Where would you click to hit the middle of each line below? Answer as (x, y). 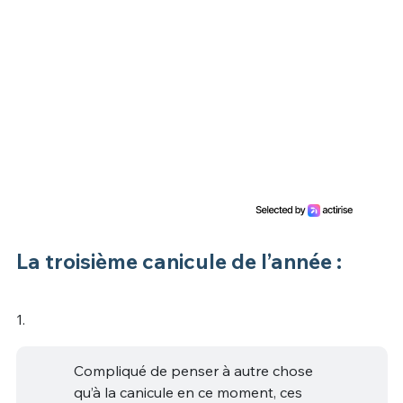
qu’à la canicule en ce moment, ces (188, 392)
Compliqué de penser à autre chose (193, 370)
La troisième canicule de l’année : (179, 262)
